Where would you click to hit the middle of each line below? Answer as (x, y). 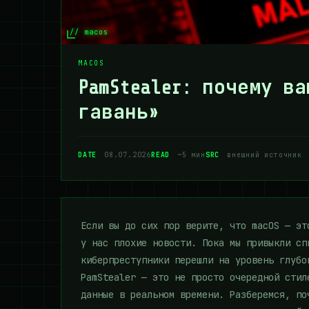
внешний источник (262, 155)
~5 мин (189, 155)
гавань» (118, 112)
